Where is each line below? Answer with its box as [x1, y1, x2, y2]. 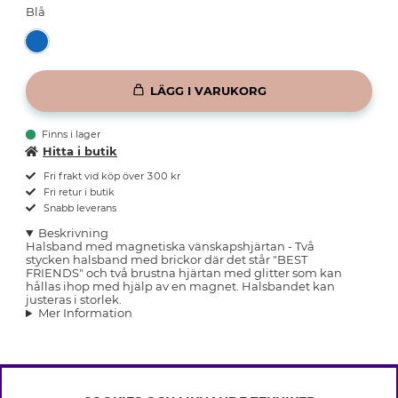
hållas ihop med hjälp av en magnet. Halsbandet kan [26, 279, 335, 294]
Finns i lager [42, 128, 101, 141]
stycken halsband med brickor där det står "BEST [26, 252, 307, 267]
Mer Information [37, 306, 132, 321]
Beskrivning [37, 226, 108, 241]
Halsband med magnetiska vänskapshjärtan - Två [26, 239, 314, 254]
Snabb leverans [41, 202, 116, 215]
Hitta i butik [43, 144, 117, 159]
